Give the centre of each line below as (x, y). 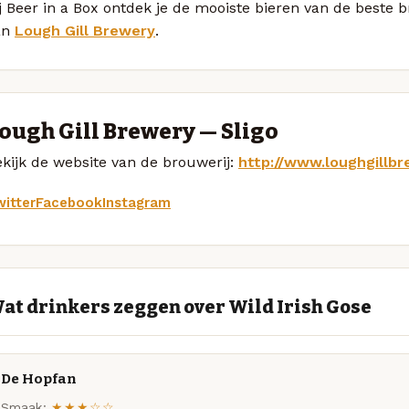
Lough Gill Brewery (85, 30)
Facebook (69, 202)
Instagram (136, 202)
